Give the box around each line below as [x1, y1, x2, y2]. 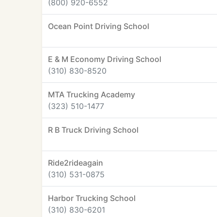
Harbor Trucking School [48, 193, 136, 203]
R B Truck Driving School [48, 125, 139, 135]
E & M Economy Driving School [48, 54, 161, 64]
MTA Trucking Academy [48, 90, 135, 99]
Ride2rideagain [48, 158, 103, 168]
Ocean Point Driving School [48, 21, 149, 31]
